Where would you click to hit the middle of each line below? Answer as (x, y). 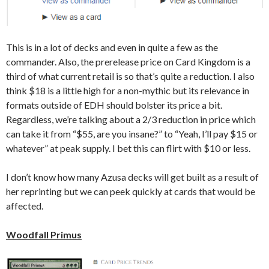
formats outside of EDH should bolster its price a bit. (114, 105)
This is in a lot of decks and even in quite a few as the (112, 47)
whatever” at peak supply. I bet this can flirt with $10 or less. (128, 148)
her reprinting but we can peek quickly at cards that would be (131, 192)
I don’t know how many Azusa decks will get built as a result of (132, 177)
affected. (25, 206)
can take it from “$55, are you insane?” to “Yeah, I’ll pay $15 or (132, 134)
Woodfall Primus (44, 235)
